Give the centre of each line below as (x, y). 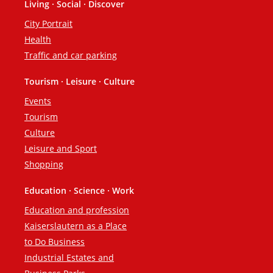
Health (38, 40)
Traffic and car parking (71, 55)
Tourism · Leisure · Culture (80, 82)
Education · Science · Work (79, 191)
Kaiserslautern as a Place (76, 226)
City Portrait (48, 24)
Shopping (44, 165)
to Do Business (55, 242)
